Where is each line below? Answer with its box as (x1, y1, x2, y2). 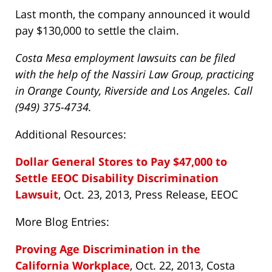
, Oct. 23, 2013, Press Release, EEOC (58, 187, 238, 202)
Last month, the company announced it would (15, 7, 250, 22)
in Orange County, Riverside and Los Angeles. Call (15, 83, 253, 98)
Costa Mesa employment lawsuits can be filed (15, 50, 235, 66)
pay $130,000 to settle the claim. (15, 23, 179, 38)
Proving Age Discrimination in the (15, 242, 200, 257)
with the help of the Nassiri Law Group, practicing (15, 67, 254, 82)
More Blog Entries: (15, 214, 109, 229)
